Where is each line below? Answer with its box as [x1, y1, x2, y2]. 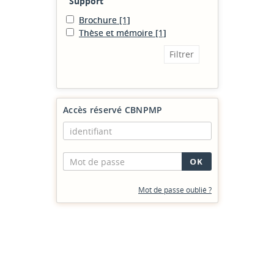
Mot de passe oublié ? [138, 185, 212, 195]
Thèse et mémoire [79, 27, 155, 39]
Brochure [79, 14, 119, 26]
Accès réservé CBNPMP [63, 104, 163, 116]
